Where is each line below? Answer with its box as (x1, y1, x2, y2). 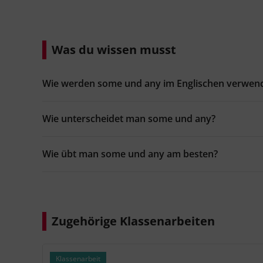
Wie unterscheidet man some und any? (42, 112, 215, 126)
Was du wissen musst (52, 42, 176, 58)
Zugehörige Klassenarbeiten (52, 213, 215, 230)
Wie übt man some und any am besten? (42, 147, 218, 161)
